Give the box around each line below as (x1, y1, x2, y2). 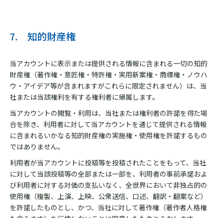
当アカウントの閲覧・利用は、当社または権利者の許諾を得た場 (10, 108, 207, 118)
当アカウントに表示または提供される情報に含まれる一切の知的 (10, 58, 207, 68)
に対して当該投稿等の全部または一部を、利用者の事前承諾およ (10, 169, 207, 179)
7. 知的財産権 (10, 29, 76, 43)
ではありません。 (10, 142, 64, 151)
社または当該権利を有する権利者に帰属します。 (10, 92, 159, 102)
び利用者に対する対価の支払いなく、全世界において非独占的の (10, 180, 207, 190)
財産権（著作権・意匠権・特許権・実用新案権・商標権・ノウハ (10, 70, 207, 79)
